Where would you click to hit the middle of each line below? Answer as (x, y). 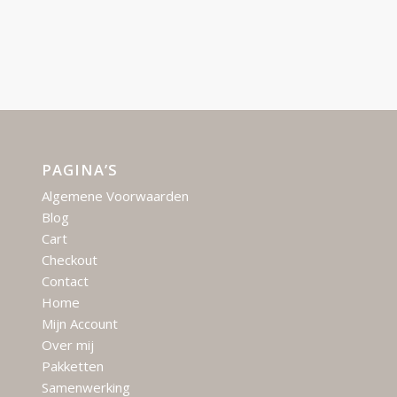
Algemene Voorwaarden (115, 196)
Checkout (69, 260)
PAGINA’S (79, 170)
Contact (65, 281)
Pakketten (72, 366)
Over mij (67, 345)
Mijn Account (79, 324)
